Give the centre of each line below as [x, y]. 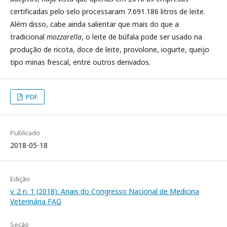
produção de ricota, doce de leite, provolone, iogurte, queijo [110, 49]
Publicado [25, 133]
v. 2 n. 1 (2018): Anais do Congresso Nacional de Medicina [105, 191]
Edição [20, 179]
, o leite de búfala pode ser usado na [142, 37]
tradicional [28, 37]
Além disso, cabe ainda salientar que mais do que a [94, 24]
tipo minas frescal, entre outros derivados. [80, 62]
